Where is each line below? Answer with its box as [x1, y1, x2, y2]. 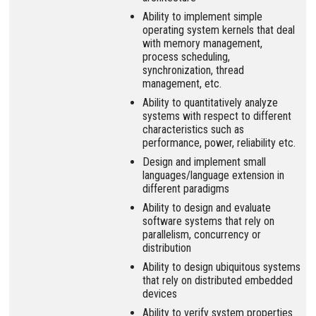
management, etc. [142, 76, 221, 90]
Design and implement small [142, 154, 266, 169]
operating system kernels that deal [142, 23, 295, 37]
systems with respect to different [142, 109, 291, 123]
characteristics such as [142, 122, 244, 136]
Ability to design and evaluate [142, 200, 271, 214]
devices [142, 286, 177, 300]
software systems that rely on [142, 214, 274, 228]
